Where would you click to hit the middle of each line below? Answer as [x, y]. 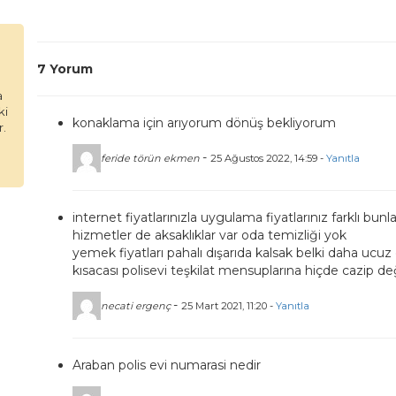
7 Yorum [65, 69]
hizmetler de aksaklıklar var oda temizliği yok [210, 235]
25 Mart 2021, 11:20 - [229, 305]
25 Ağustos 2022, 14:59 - [269, 158]
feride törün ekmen [151, 158]
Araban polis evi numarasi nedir [167, 365]
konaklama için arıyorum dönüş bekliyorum [205, 123]
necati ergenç [136, 305]
